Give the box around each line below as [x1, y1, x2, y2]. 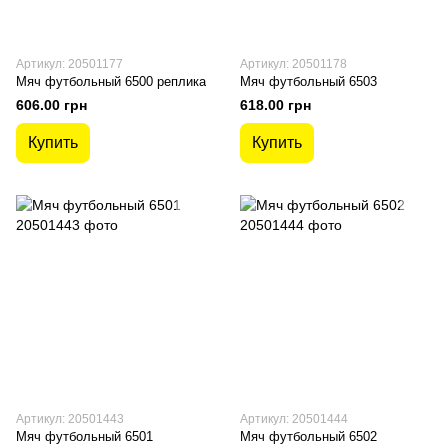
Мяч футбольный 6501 [16, 429, 153, 444]
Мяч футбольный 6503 [240, 74, 377, 89]
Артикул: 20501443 [16, 412, 124, 426]
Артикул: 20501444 [240, 412, 348, 426]
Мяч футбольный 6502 [240, 429, 377, 444]
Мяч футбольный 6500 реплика [16, 74, 206, 89]
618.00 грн [240, 97, 311, 113]
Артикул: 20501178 [240, 57, 347, 71]
